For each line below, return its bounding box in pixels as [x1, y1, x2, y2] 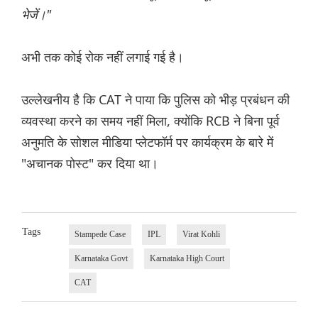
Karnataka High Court [149, 253, 224, 264]
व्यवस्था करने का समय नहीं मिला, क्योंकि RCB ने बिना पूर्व [21, 112, 280, 130]
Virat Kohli [182, 229, 220, 240]
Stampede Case [74, 229, 126, 240]
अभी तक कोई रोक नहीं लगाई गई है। [21, 48, 184, 66]
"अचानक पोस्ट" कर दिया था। [21, 155, 158, 172]
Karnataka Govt [74, 253, 128, 264]
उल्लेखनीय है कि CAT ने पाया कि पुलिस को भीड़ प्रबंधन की [21, 91, 290, 109]
